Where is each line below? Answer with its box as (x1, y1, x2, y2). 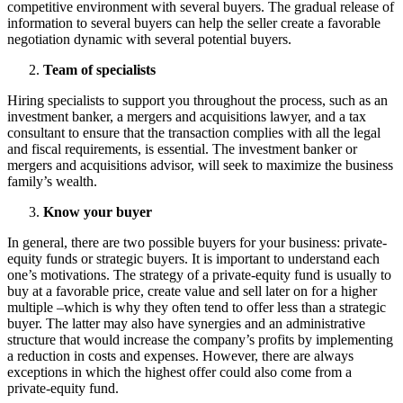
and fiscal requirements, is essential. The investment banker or (7, 141, 357, 157)
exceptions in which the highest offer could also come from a (7, 364, 352, 381)
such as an (329, 93, 388, 109)
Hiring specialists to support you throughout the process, (7, 93, 329, 109)
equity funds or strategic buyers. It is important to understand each (7, 251, 380, 267)
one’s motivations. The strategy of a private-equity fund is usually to (7, 267, 391, 283)
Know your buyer (43, 204, 152, 220)
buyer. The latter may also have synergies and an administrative (7, 316, 365, 332)
